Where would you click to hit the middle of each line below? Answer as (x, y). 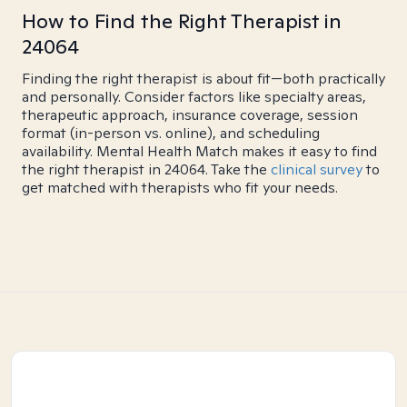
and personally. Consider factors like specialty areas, (194, 97)
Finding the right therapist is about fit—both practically (203, 79)
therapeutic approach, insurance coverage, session (190, 115)
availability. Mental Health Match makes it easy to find (199, 151)
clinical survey (317, 169)
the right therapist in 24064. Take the (146, 169)
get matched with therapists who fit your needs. (180, 188)
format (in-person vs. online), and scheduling (171, 133)
